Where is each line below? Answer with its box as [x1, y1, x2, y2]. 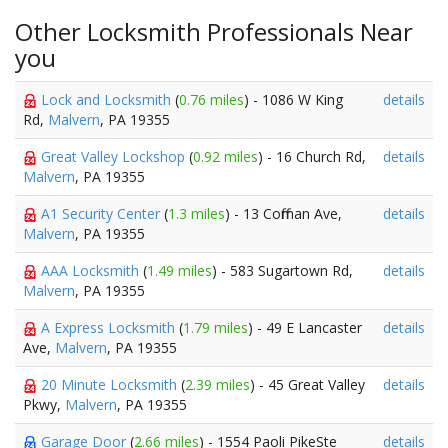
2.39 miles [185, 375, 250, 394]
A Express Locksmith [41, 318, 179, 337]
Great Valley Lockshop [41, 147, 189, 166]
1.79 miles [183, 318, 248, 337]
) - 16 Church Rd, [258, 147, 366, 166]
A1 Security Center [41, 204, 164, 223]
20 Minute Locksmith [41, 375, 181, 394]
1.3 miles [168, 204, 225, 223]
